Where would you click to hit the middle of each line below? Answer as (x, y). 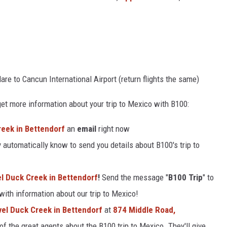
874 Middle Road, (144, 210)
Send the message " (135, 177)
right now (113, 128)
